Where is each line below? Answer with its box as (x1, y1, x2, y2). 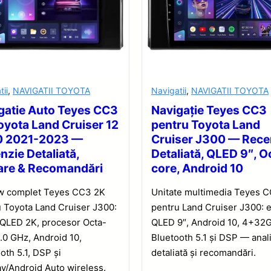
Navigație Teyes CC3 (151, 103, 267, 118)
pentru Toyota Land (151, 117, 260, 132)
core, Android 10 (151, 161, 243, 176)
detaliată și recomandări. (151, 247, 256, 259)
